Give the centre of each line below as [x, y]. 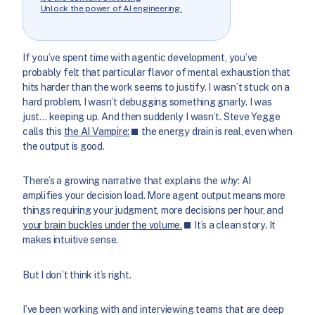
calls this [43, 131]
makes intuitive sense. [71, 240]
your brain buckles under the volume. [103, 225]
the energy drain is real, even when [216, 131]
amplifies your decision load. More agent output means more [154, 196]
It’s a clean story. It [234, 225]
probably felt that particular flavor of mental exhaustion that [157, 72]
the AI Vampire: [97, 131]
